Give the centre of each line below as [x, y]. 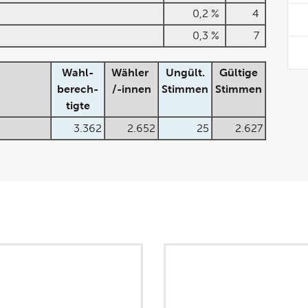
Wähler [131, 73]
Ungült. [185, 73]
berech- [78, 89]
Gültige [239, 73]
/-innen [131, 89]
